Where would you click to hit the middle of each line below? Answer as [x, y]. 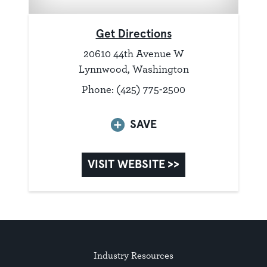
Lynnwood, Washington [133, 69]
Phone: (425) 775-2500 [133, 89]
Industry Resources [133, 256]
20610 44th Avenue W [133, 54]
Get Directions [133, 35]
